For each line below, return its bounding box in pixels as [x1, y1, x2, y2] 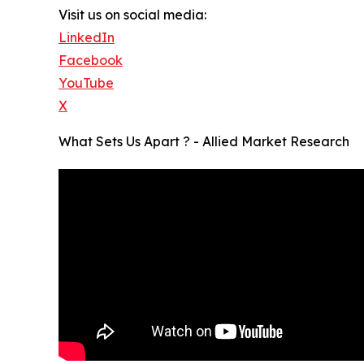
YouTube [58, 74, 114, 91]
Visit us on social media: [58, 6, 206, 23]
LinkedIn [58, 28, 115, 45]
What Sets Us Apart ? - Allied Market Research [58, 132, 349, 149]
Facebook [58, 51, 123, 68]
